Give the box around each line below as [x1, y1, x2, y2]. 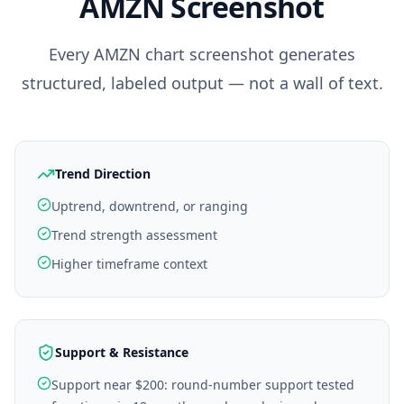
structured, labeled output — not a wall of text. [21, 72, 383, 94]
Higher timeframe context [51, 255, 207, 272]
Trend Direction [55, 165, 151, 182]
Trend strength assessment [51, 226, 217, 243]
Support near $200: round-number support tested [51, 376, 354, 393]
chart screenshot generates [141, 43, 355, 65]
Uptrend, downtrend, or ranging [51, 197, 248, 215]
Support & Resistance [55, 344, 188, 361]
